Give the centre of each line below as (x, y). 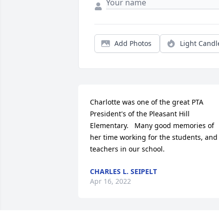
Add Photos (133, 44)
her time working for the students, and (154, 137)
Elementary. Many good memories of (152, 126)
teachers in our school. (127, 149)
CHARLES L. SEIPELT (123, 172)
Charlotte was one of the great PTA (147, 102)
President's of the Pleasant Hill (140, 114)
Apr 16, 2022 (110, 181)
